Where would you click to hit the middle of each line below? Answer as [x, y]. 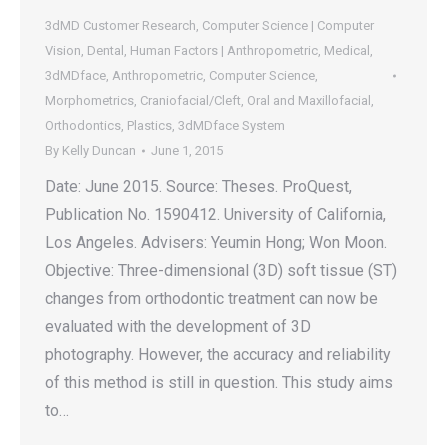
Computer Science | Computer [288, 25]
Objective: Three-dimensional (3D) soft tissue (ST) [221, 270]
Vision [63, 50]
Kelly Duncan [99, 150]
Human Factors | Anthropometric [224, 50]
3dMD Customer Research [120, 25]
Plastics [149, 125]
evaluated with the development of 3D [178, 326]
